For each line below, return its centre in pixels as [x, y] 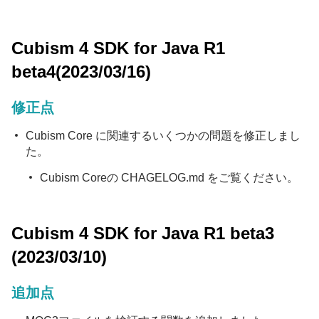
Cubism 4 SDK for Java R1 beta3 [143, 233]
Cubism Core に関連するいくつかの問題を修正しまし [163, 136]
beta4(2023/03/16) [81, 72]
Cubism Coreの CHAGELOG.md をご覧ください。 [169, 178]
